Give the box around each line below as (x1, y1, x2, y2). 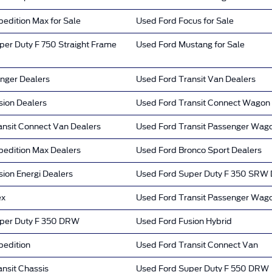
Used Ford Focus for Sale (136, 16, 234, 25)
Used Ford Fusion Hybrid (136, 216, 232, 226)
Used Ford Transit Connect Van (136, 240, 258, 250)
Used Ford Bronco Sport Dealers (136, 145, 262, 155)
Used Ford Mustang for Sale (136, 39, 245, 49)
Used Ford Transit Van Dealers (136, 74, 256, 84)
